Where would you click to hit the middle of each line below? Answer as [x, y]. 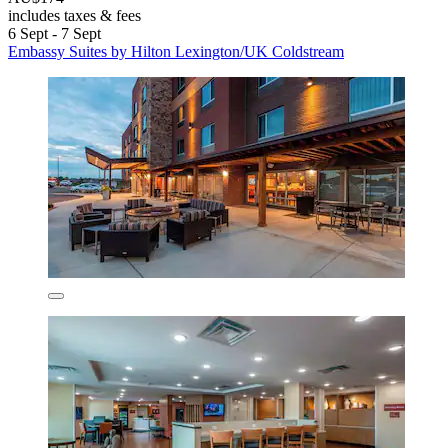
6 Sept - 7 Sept [54, 34]
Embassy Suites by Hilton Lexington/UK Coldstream [176, 52]
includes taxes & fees [74, 16]
